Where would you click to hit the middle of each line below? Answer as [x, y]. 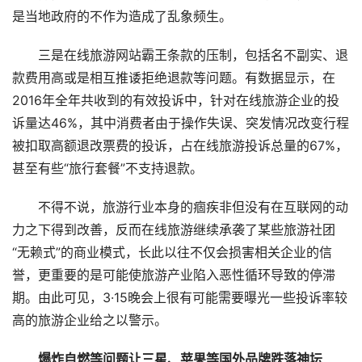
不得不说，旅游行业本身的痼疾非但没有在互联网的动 [180, 208]
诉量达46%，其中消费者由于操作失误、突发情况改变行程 [181, 124]
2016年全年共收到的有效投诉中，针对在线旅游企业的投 [176, 101]
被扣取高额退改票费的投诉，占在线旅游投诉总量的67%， [180, 146]
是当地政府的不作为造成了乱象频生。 [122, 17]
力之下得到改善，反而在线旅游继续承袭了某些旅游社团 [174, 230]
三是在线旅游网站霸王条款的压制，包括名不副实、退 [180, 56]
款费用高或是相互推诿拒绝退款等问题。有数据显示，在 [174, 78]
